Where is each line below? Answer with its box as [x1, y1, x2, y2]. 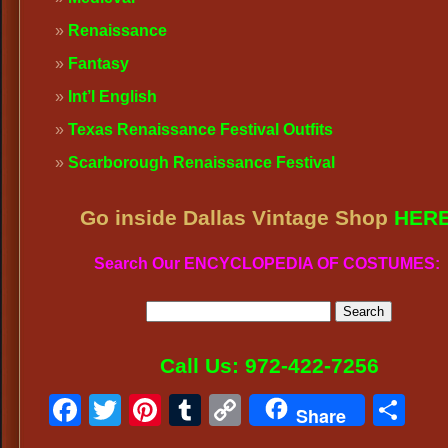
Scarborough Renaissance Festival [68, 154, 339, 171]
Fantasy [68, 55, 129, 72]
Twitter [121, 391, 216, 428]
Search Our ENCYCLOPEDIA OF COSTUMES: [94, 255, 445, 273]
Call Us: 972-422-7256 [159, 353, 379, 377]
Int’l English [68, 88, 157, 105]
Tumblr [201, 391, 301, 428]
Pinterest [161, 391, 288, 428]
